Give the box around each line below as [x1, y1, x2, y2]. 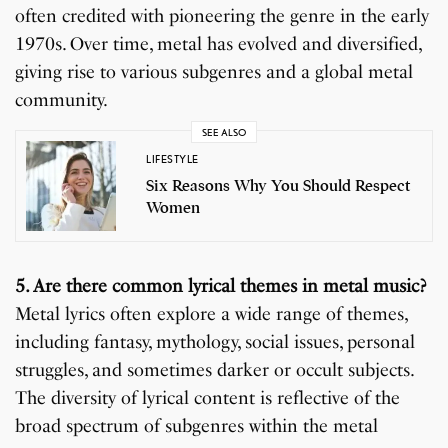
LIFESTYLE [146, 151, 199, 166]
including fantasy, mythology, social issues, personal [15, 331, 416, 354]
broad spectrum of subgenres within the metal [15, 415, 379, 438]
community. [15, 89, 108, 112]
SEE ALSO [202, 125, 246, 138]
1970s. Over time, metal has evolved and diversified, [15, 33, 422, 56]
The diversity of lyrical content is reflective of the [15, 387, 401, 410]
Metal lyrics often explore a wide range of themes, [15, 303, 408, 326]
